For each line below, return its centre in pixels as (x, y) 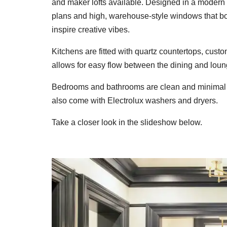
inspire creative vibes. (91, 29)
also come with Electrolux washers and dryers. (135, 100)
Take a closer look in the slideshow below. (127, 122)
